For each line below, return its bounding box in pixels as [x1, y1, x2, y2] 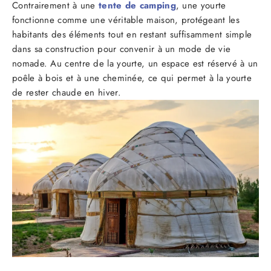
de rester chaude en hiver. [12, 85, 121, 99]
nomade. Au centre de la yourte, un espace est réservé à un [12, 56, 258, 70]
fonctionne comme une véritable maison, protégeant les [12, 13, 240, 27]
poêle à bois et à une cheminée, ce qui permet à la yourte [12, 71, 252, 85]
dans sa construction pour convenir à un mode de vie [12, 42, 231, 56]
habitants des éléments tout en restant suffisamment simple [12, 27, 252, 41]
